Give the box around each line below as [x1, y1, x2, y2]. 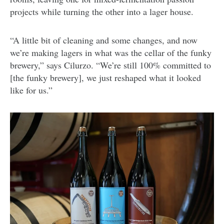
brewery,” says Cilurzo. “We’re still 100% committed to [10, 58, 211, 71]
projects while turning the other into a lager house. [10, 5, 193, 17]
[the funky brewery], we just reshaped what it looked [10, 71, 201, 83]
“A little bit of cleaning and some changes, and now [10, 33, 197, 46]
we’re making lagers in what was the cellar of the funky [10, 46, 211, 58]
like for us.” [10, 83, 52, 96]
